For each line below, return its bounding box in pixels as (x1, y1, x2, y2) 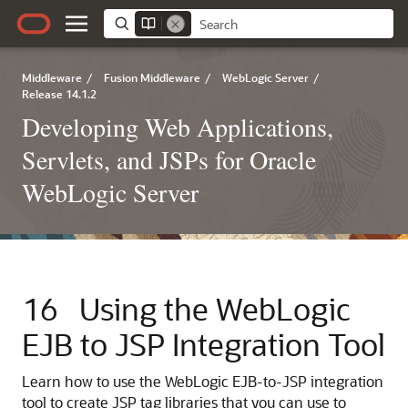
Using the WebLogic (79, 289, 351, 328)
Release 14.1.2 (22, 87, 97, 101)
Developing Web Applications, (22, 109, 333, 144)
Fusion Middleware (104, 70, 200, 85)
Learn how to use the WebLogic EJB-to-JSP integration (22, 372, 383, 391)
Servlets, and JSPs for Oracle (22, 142, 316, 177)
